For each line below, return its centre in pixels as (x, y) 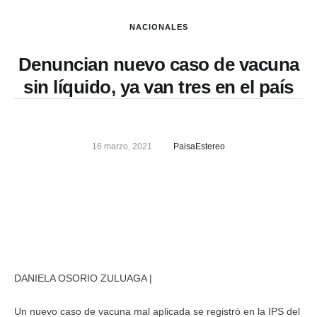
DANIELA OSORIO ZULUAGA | (83, 278)
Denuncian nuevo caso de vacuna (158, 64)
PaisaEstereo (199, 146)
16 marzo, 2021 (122, 146)
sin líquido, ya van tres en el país (158, 87)
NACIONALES (158, 27)
